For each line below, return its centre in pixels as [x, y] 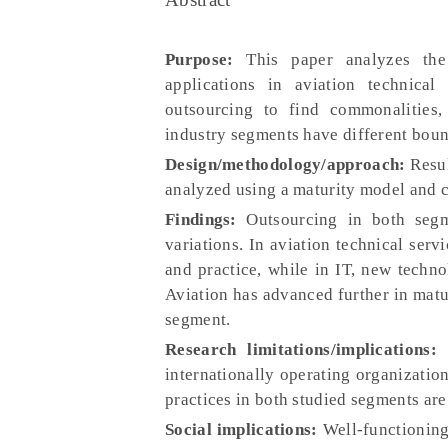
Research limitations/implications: [301, 349]
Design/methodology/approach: [285, 164]
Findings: [201, 219]
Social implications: [241, 429]
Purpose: [206, 59]
